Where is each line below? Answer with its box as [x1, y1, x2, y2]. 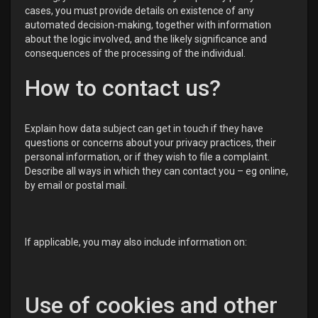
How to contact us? [25, 75, 221, 102]
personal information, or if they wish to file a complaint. [25, 151, 270, 163]
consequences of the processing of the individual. [25, 48, 246, 59]
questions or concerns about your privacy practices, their [25, 137, 276, 148]
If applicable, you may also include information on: [25, 236, 247, 248]
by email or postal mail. [25, 180, 127, 191]
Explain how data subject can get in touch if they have [25, 123, 263, 134]
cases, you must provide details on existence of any [25, 5, 254, 16]
